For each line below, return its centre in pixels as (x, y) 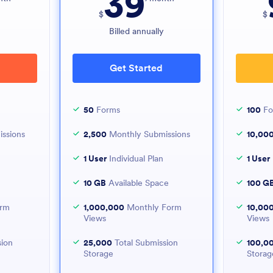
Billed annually (136, 31)
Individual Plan (135, 158)
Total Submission (145, 243)
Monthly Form (153, 207)
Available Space (137, 183)
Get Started (136, 68)
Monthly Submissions (148, 134)
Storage (98, 253)
